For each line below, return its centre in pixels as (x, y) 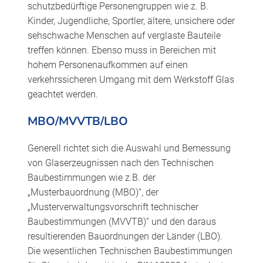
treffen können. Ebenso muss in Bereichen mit (122, 50)
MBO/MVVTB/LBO (77, 121)
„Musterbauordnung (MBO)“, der (93, 192)
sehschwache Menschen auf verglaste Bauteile (124, 36)
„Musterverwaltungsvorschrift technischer (113, 207)
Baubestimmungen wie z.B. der (91, 177)
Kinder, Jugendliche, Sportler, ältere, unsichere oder (131, 21)
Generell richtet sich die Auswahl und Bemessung (129, 148)
